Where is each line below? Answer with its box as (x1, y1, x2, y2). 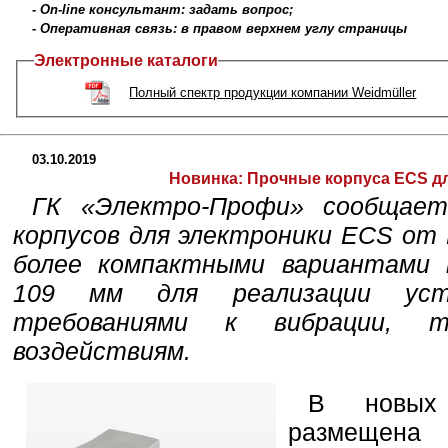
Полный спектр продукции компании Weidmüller (129, 85, 417, 101)
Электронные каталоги (34, 52, 218, 70)
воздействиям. (12, 337, 191, 366)
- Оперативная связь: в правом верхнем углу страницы (31, 21, 407, 37)
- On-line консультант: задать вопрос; (31, 2, 293, 18)
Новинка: (169, 170, 243, 188)
